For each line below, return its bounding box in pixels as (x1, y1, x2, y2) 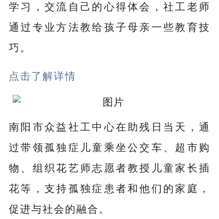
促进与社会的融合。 (8, 202, 110, 215)
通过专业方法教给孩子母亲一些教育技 (8, 20, 211, 33)
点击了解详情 (8, 69, 76, 82)
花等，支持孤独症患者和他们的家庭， (8, 181, 211, 195)
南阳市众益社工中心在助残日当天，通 (8, 120, 211, 133)
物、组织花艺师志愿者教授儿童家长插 (8, 161, 211, 174)
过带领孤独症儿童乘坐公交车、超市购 (8, 140, 211, 153)
